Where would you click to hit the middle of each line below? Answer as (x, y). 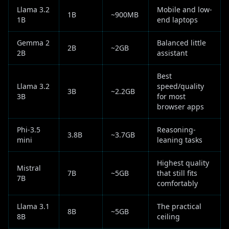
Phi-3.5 (29, 130)
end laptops (177, 20)
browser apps (180, 107)
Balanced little (181, 43)
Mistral (29, 168)
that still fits (177, 173)
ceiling (168, 216)
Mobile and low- (185, 9)
